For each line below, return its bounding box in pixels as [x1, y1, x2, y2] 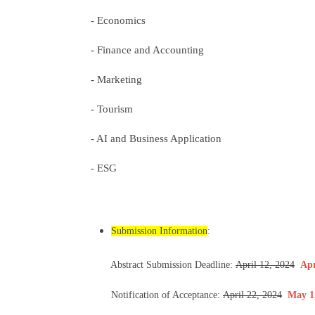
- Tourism [91, 102, 134, 115]
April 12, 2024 [236, 259, 295, 270]
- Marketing [91, 72, 143, 85]
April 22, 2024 [223, 289, 282, 300]
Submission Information [111, 225, 207, 236]
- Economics [91, 13, 146, 26]
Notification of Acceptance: [83, 289, 223, 300]
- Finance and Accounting [91, 43, 205, 56]
